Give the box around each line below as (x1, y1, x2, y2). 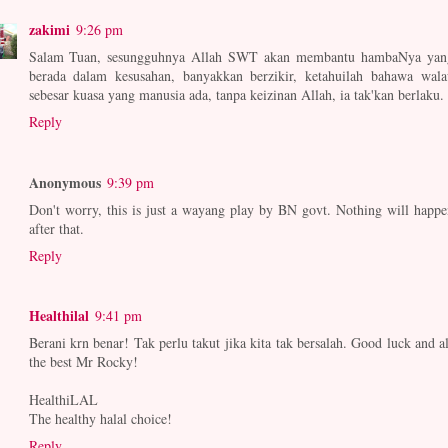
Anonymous (28, 171, 101, 193)
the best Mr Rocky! (28, 352, 138, 372)
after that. (28, 218, 84, 238)
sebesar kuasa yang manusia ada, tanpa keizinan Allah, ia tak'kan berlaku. (28, 85, 444, 105)
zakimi (28, 19, 70, 41)
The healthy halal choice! (28, 409, 172, 429)
